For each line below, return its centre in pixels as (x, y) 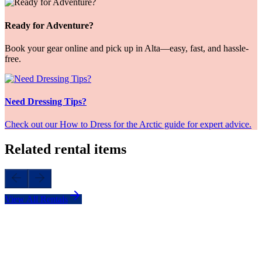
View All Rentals (36, 199)
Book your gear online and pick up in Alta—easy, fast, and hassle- (127, 48)
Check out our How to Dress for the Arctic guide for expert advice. (128, 125)
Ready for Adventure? (49, 25)
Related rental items (65, 149)
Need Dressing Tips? (46, 102)
